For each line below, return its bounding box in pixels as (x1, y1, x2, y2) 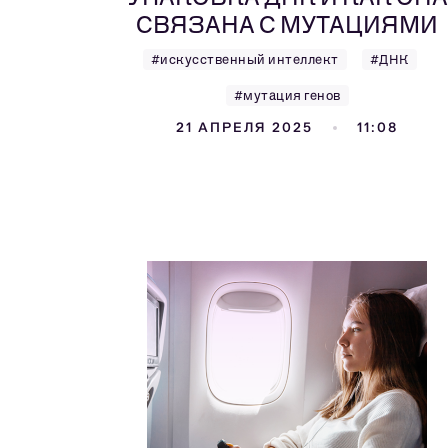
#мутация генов (233, 88, 341, 103)
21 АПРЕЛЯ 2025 (176, 119, 313, 136)
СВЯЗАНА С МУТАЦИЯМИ (136, 10, 438, 39)
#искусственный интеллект (150, 52, 339, 67)
